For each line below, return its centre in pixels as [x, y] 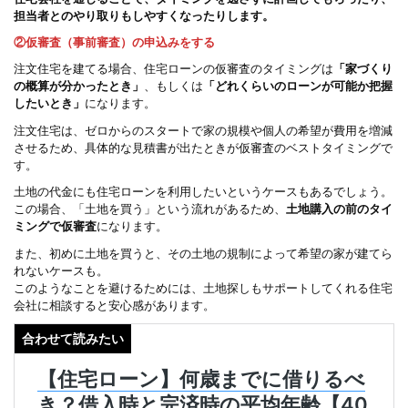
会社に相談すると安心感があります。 [114, 305]
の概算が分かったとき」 [79, 87]
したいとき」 [49, 104]
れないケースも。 [61, 270]
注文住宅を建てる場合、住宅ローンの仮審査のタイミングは [173, 69]
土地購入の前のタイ [339, 209]
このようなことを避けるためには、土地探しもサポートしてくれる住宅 [203, 288]
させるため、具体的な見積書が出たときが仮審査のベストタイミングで [203, 148]
